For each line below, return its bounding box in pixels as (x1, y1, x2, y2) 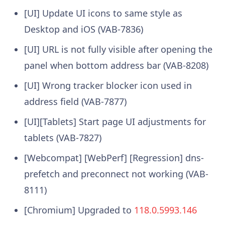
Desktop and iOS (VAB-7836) (24, 23, 143, 35)
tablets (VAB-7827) (24, 131, 101, 144)
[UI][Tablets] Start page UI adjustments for (24, 115, 206, 128)
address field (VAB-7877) (24, 95, 127, 107)
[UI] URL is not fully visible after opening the (24, 43, 212, 55)
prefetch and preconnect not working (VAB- (24, 167, 208, 180)
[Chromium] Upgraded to (24, 203, 134, 216)
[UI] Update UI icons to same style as (24, 7, 182, 19)
